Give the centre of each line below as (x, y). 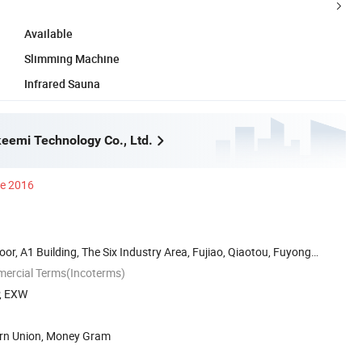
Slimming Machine (72, 58)
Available (48, 33)
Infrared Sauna (62, 83)
